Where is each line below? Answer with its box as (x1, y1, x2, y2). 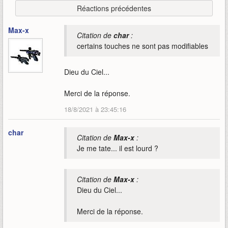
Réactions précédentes (77, 3, 151, 14)
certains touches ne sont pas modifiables (77, 41, 208, 51)
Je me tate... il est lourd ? (77, 143, 158, 154)
